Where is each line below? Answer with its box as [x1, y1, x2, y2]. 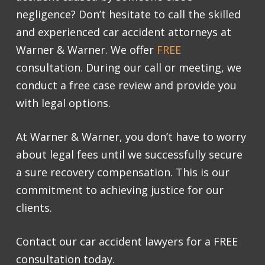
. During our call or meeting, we [80, 60, 241, 75]
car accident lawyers [80, 234, 186, 249]
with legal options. [16, 96, 114, 111]
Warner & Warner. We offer [16, 43, 154, 57]
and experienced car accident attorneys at [16, 25, 231, 40]
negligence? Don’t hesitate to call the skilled [16, 7, 241, 22]
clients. [16, 201, 55, 215]
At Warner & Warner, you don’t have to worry [16, 130, 246, 144]
